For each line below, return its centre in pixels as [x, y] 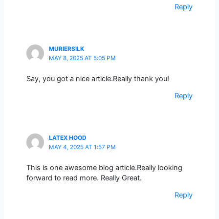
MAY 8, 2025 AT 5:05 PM [82, 58]
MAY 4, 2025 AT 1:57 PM [82, 147]
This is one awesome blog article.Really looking [104, 167]
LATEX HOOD [67, 138]
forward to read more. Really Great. [84, 178]
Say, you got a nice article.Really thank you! [98, 78]
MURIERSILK [66, 49]
